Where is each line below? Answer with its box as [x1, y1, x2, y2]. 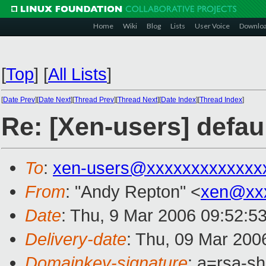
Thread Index [199, 96, 242, 104]
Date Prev [3, 96, 35, 104]
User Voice [195, 21, 230, 30]
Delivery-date [25, 229, 126, 249]
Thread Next [118, 96, 157, 104]
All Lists [48, 64, 107, 84]
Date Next [39, 96, 71, 104]
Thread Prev [74, 96, 114, 104]
